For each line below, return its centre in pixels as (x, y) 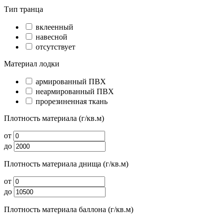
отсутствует (55, 47)
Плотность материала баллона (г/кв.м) (69, 209)
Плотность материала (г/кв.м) (54, 118)
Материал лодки (32, 63)
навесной (51, 37)
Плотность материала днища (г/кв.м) (66, 164)
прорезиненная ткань (71, 101)
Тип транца (24, 9)
